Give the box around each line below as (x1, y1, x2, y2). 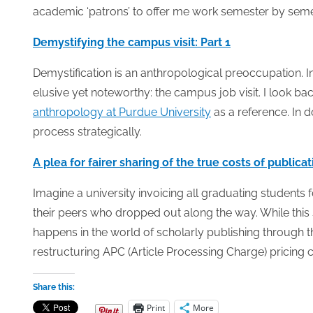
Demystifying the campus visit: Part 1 (33, 36, 231, 49)
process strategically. (33, 125, 142, 138)
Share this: (33, 282, 75, 292)
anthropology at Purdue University (33, 105, 211, 119)
